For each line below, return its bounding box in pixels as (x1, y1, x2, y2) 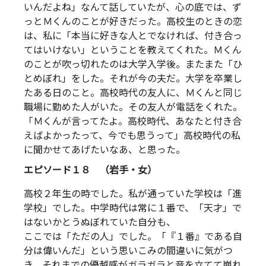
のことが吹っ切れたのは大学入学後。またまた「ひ (24, 58, 242, 70)
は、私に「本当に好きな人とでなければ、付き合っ (24, 30, 242, 42)
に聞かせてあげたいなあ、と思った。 (24, 144, 185, 156)
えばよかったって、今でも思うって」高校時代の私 (24, 129, 240, 141)
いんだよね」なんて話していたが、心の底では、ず (24, 1, 242, 13)
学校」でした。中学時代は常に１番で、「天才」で (24, 202, 242, 214)
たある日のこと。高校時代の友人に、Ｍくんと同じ (24, 87, 242, 99)
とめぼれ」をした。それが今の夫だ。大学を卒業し (24, 72, 242, 84)
